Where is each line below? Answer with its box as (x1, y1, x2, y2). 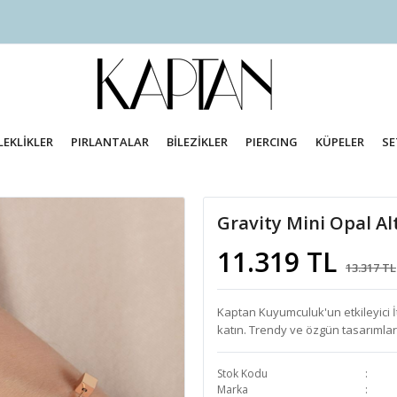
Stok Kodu (217, 366, 268, 381)
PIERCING (245, 134, 298, 150)
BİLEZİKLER (167, 134, 229, 150)
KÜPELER (315, 134, 364, 150)
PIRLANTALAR (71, 134, 150, 150)
